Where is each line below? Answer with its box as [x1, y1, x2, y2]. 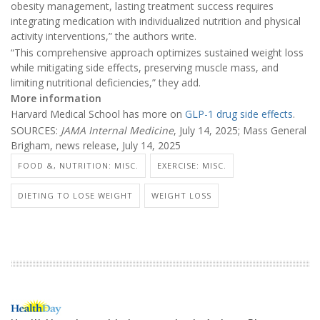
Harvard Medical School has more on [11, 107, 185, 121]
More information [11, 91, 101, 105]
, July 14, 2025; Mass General [174, 123, 306, 137]
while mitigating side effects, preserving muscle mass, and [11, 60, 279, 74]
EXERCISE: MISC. [157, 160, 226, 171]
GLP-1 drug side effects [185, 107, 293, 121]
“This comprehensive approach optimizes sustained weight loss [11, 45, 304, 59]
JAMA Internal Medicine [61, 123, 174, 137]
